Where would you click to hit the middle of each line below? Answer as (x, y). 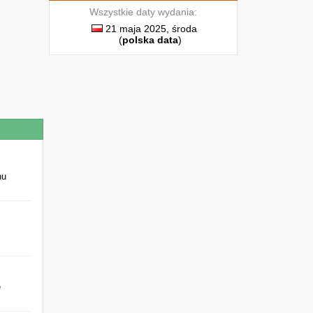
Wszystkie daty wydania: (143, 12)
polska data (150, 40)
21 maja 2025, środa (150, 29)
